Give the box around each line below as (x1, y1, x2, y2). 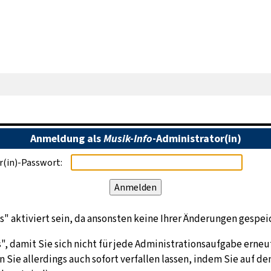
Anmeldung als (30, 131, 103, 146)
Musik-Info (103, 131, 152, 146)
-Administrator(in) (152, 131, 241, 146)
